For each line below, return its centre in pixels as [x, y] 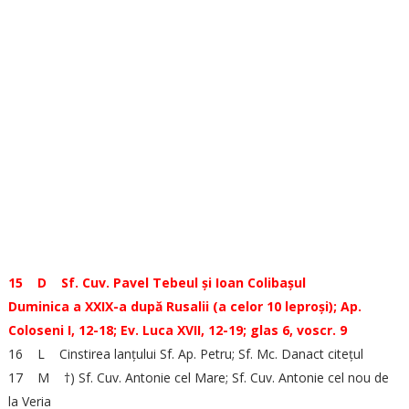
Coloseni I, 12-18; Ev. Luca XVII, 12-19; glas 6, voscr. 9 [177, 330]
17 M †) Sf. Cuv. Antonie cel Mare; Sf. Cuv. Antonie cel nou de [198, 378]
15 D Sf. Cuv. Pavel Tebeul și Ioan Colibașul [157, 283]
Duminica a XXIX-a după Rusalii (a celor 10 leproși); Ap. [184, 306]
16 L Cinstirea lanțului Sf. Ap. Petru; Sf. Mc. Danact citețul [185, 354]
